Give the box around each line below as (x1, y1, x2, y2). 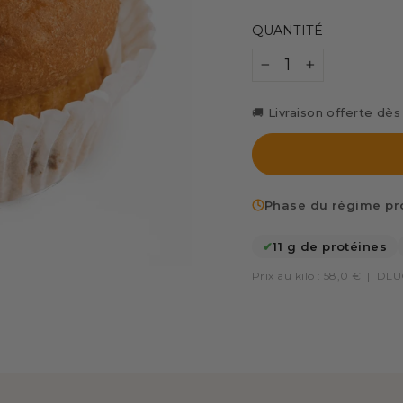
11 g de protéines (273, 238, 388, 254)
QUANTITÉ (252, 22, 323, 39)
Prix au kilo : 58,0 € (252, 268, 362, 282)
